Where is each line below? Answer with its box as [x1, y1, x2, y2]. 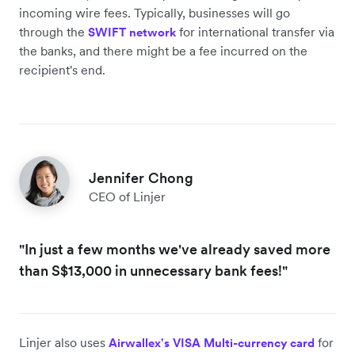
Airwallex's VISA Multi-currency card [109, 335, 315, 351]
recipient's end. [19, 62, 105, 78]
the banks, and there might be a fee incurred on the [19, 43, 307, 59]
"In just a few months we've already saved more [19, 240, 330, 259]
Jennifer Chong [89, 169, 193, 188]
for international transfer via [176, 24, 334, 40]
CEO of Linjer [89, 189, 166, 205]
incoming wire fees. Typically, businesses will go [19, 5, 290, 21]
